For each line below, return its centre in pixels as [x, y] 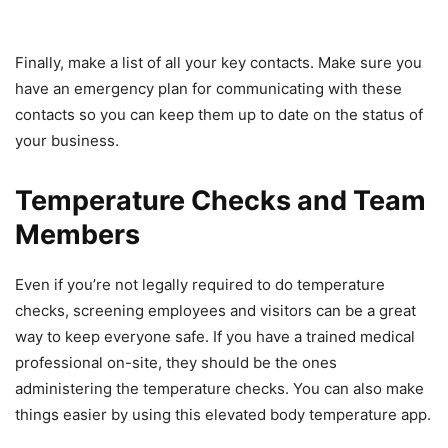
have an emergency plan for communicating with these [208, 89]
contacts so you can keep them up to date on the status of [219, 115]
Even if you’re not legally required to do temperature [200, 285]
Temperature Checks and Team [220, 201]
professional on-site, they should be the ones [176, 363]
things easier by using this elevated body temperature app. [223, 415]
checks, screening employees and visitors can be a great [215, 311]
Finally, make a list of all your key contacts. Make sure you [218, 63]
